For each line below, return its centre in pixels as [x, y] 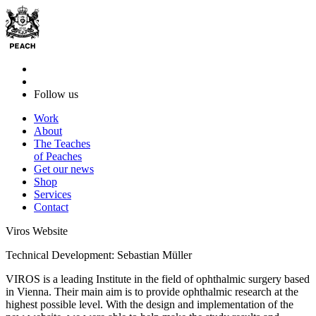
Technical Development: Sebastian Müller [99, 255]
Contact [51, 207]
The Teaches [62, 143]
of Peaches [58, 156]
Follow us [56, 94]
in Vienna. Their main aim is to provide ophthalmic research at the [152, 291]
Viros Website [37, 231]
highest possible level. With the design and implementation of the [150, 304]
